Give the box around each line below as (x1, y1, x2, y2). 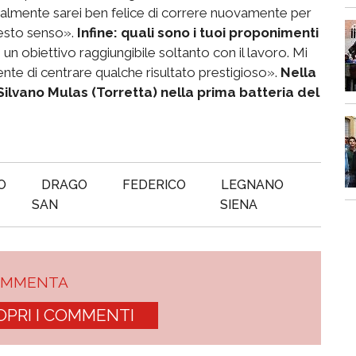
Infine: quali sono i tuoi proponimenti (77, 24, 319, 41)
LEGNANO (220, 176, 284, 192)
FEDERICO (122, 176, 186, 192)
